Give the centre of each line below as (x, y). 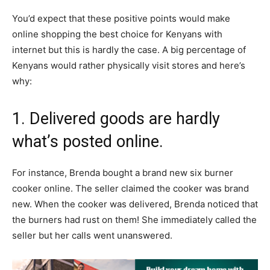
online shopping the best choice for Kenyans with (117, 34)
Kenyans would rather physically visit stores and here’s (129, 65)
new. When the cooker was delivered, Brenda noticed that (135, 204)
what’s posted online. (88, 141)
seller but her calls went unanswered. (92, 235)
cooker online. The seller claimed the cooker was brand (130, 188)
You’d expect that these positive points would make (121, 18)
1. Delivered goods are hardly (116, 118)
